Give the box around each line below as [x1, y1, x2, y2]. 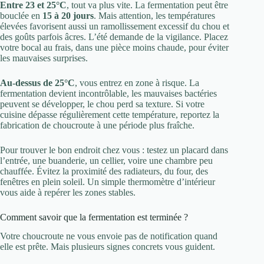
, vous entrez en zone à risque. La [75, 77, 199, 88]
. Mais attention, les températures [94, 10, 215, 21]
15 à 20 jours [42, 10, 94, 21]
